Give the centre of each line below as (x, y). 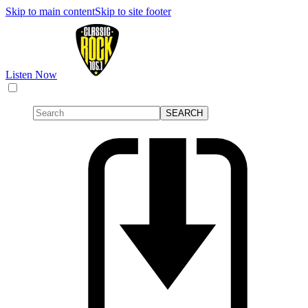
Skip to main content (50, 11)
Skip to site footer (133, 11)
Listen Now (31, 75)
